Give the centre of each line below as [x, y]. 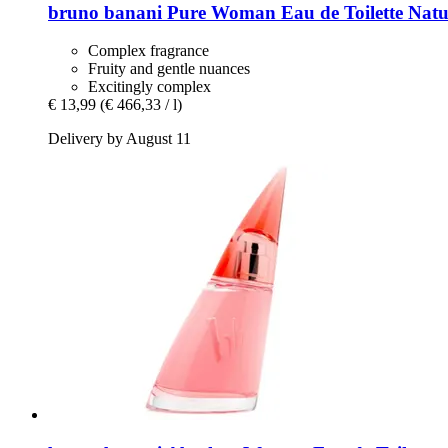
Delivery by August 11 [119, 139]
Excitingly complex [149, 87]
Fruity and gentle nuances [169, 69]
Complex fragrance [148, 51]
